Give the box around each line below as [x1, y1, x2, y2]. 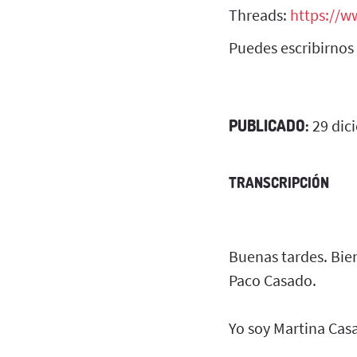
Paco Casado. [229, 269, 316, 290]
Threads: [229, 4, 290, 25]
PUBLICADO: [229, 114, 309, 135]
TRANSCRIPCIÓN [229, 173, 329, 191]
